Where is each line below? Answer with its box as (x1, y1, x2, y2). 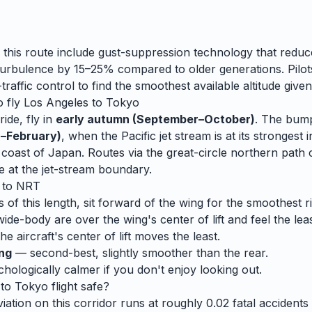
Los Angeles (24, 95, 88, 109)
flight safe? (48, 279, 109, 293)
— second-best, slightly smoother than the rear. (12, 246, 268, 260)
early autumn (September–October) (56, 112, 255, 126)
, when (61, 129, 101, 143)
